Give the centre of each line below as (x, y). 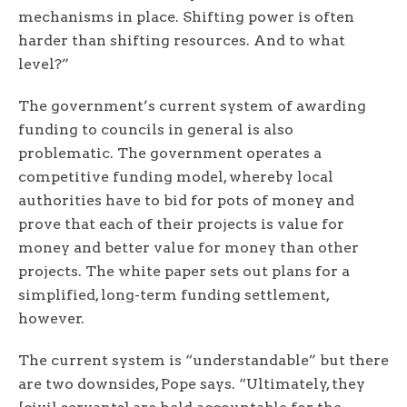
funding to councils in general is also (156, 130)
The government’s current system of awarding (192, 106)
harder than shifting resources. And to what (182, 41)
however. (53, 319)
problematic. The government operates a (170, 154)
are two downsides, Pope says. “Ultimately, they (192, 384)
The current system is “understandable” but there (203, 361)
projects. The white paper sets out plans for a (184, 272)
